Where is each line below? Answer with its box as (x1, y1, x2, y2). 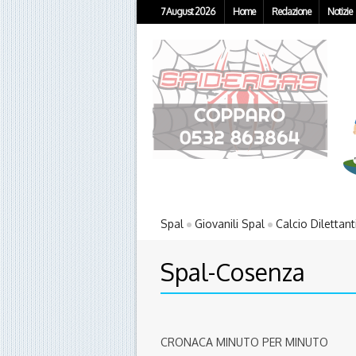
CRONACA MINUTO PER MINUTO (161, 335, 328, 350)
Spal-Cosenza (161, 257, 305, 288)
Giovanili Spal (195, 217, 265, 231)
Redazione (272, 6, 311, 17)
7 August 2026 (161, 6, 215, 17)
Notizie (327, 6, 352, 17)
